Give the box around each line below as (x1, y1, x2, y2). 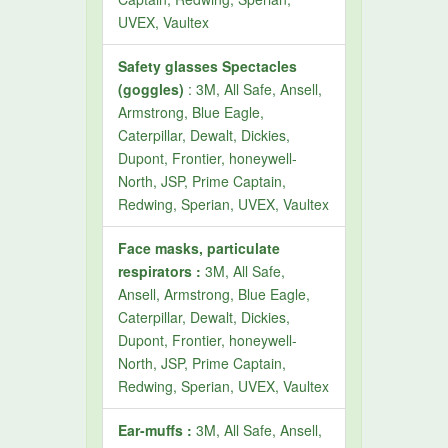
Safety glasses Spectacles (118, 56, 298, 76)
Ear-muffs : (118, 420, 193, 440)
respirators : (118, 261, 202, 281)
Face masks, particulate (118, 238, 281, 258)
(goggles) (118, 79, 185, 99)
